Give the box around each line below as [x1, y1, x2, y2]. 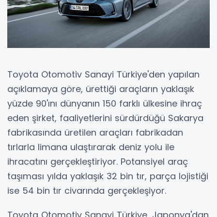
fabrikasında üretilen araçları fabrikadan [7, 126, 183, 139]
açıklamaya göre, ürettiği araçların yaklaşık [7, 82, 194, 95]
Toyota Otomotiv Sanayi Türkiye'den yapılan [7, 68, 200, 80]
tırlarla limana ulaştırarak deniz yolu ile [7, 140, 174, 153]
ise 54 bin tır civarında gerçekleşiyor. [7, 184, 166, 197]
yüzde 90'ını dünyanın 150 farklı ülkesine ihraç [7, 97, 202, 109]
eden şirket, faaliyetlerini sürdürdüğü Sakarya [7, 111, 203, 124]
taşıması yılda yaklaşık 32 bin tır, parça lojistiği [7, 170, 208, 182]
